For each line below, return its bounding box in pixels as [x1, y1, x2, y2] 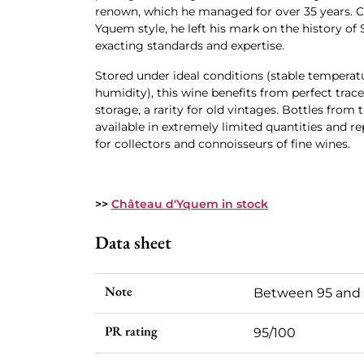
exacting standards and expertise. [95, 38, 284, 53]
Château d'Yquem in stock [111, 197, 268, 211]
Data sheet [95, 231, 171, 254]
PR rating [105, 323, 158, 340]
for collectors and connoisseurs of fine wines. [95, 136, 350, 151]
